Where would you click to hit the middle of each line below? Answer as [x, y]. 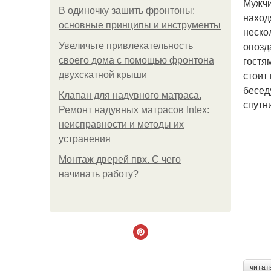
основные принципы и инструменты [140, 25]
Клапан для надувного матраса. [130, 95]
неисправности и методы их [121, 124]
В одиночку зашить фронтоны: [127, 11]
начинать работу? [99, 174]
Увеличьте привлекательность [126, 46]
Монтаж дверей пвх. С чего [120, 159]
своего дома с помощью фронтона [136, 60]
